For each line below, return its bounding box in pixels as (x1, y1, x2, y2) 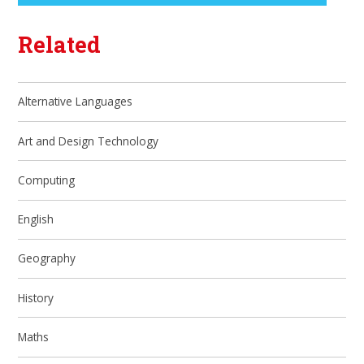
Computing (18, 171, 76, 188)
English (18, 211, 54, 227)
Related (18, 29, 102, 59)
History (18, 289, 54, 305)
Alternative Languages (18, 93, 133, 110)
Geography (18, 250, 76, 266)
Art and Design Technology (18, 132, 159, 149)
